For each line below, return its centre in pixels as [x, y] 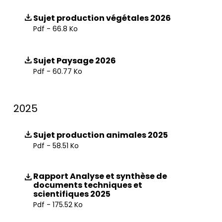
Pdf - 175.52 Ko [58, 205]
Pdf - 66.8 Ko [55, 29]
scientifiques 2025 [72, 194]
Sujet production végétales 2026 [102, 18]
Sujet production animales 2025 [101, 135]
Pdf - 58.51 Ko [56, 146]
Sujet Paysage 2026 [75, 61]
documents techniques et [88, 185]
